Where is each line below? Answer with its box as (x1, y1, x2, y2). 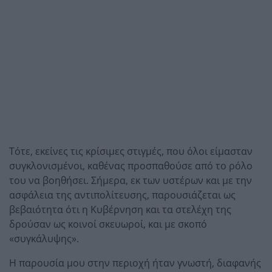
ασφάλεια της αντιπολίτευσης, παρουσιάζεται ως (9, 188, 236, 202)
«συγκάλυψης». (9, 231, 79, 245)
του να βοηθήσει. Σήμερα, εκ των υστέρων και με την (9, 173, 252, 187)
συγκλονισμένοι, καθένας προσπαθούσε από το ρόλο (9, 158, 253, 172)
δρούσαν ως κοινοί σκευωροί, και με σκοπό (9, 217, 207, 231)
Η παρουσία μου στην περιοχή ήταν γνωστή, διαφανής (9, 256, 261, 270)
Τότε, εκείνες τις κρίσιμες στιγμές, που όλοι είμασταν (9, 144, 253, 158)
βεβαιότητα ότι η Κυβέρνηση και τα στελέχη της (9, 202, 231, 216)
